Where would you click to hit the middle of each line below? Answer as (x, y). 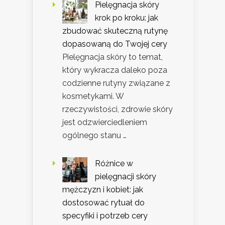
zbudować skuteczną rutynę (115, 31)
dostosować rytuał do (103, 203)
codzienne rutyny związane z (116, 83)
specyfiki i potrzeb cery (105, 216)
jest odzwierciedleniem (105, 123)
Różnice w (114, 164)
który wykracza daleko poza (115, 70)
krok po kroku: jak (127, 18)
